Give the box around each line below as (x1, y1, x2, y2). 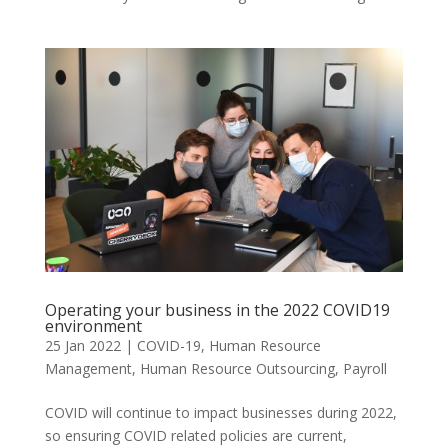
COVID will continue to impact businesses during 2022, (44, 402, 397, 422)
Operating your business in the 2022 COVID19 (44, 298, 390, 321)
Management (44, 358, 132, 378)
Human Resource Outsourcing (139, 358, 335, 378)
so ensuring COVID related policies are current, (44, 425, 347, 445)
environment (44, 314, 142, 337)
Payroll (342, 358, 387, 378)
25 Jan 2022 (44, 335, 121, 355)
